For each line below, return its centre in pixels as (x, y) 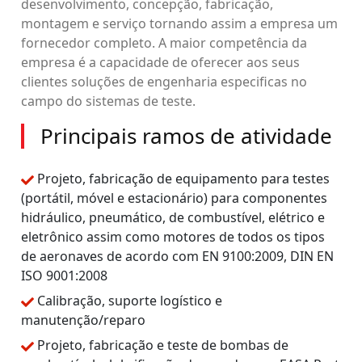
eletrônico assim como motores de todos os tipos (173, 237)
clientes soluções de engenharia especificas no (164, 82)
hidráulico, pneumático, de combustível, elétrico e (173, 217)
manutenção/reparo (83, 320)
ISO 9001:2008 (64, 276)
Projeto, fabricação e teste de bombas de (162, 345)
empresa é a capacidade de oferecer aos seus (160, 62)
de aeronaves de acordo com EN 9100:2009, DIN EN (177, 256)
